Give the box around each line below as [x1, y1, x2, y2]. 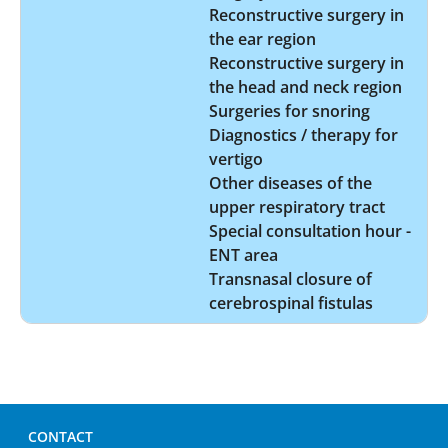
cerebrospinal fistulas [209, 291, 373, 314]
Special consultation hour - [209, 219, 411, 242]
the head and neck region [209, 75, 402, 98]
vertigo [209, 147, 263, 170]
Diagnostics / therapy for [209, 123, 398, 146]
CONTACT [28, 426, 93, 446]
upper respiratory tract [209, 195, 385, 218]
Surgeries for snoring [209, 99, 370, 122]
